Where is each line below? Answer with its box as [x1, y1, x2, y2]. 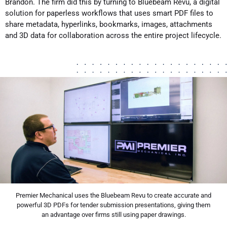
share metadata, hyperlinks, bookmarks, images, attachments [5, 20, 212, 29]
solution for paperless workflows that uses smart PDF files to [5, 9, 213, 18]
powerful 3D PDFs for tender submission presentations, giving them [17, 201, 210, 209]
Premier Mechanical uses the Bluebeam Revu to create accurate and [16, 192, 211, 200]
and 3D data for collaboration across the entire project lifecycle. [5, 31, 221, 41]
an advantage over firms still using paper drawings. [41, 211, 186, 219]
